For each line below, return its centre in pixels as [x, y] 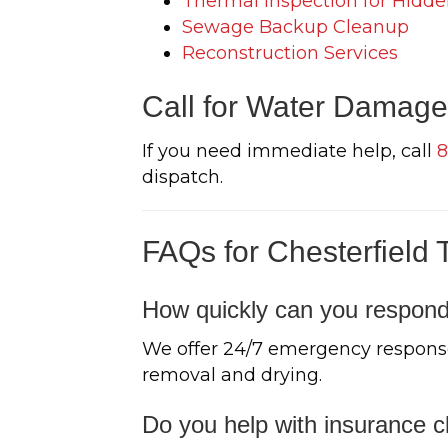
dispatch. [182, 177]
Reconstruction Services [290, 53]
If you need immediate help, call [289, 151]
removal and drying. [232, 375]
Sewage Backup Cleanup [295, 27]
